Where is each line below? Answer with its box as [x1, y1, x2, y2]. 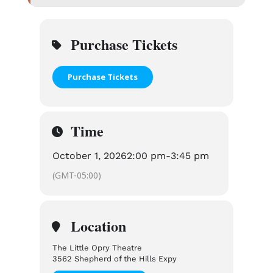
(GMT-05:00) [52, 169, 101, 181]
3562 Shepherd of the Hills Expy [52, 254, 177, 263]
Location [70, 215, 126, 236]
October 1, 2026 [52, 150, 127, 161]
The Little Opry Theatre [52, 243, 142, 252]
